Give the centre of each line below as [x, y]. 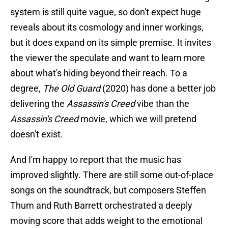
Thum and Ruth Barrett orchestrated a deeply [101, 206]
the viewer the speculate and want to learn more [108, 58]
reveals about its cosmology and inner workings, [107, 27]
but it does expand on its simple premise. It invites [111, 43]
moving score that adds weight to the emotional [106, 221]
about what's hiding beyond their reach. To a [99, 73]
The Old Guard [72, 89]
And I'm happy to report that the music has [96, 160]
